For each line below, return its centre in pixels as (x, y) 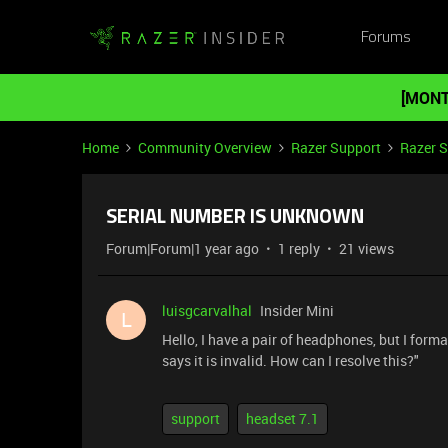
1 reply (299, 248)
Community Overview (205, 147)
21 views (366, 248)
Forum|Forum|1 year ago (182, 248)
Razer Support (336, 147)
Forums (385, 37)
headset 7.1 (282, 418)
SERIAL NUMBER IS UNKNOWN (235, 218)
